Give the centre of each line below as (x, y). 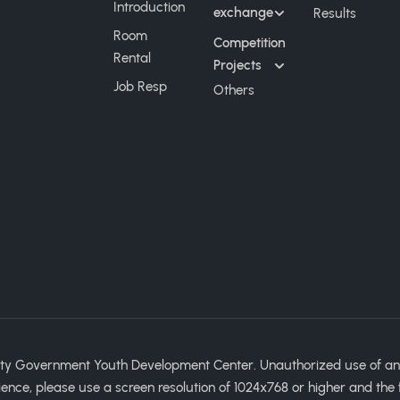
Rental (132, 58)
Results (335, 13)
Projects (237, 65)
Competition (250, 43)
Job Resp (140, 87)
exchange (243, 12)
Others (234, 90)
